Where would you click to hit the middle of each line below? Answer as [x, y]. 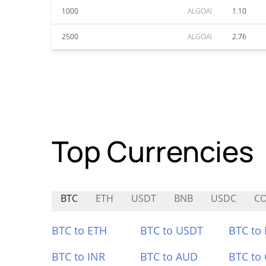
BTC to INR [78, 256]
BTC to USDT [171, 230]
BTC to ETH [79, 230]
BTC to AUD [169, 256]
